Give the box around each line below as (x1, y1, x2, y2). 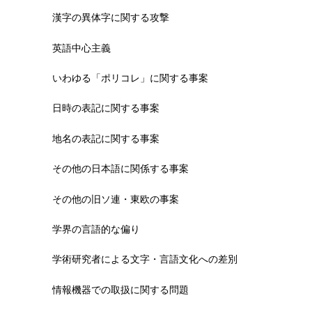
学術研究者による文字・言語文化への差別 (52, 253, 237, 265)
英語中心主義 (52, 42, 111, 54)
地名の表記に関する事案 (52, 132, 159, 144)
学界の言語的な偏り (52, 223, 140, 235)
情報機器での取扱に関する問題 (52, 283, 189, 295)
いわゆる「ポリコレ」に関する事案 (52, 72, 208, 84)
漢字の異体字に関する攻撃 (52, 12, 169, 24)
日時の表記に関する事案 (52, 102, 159, 114)
